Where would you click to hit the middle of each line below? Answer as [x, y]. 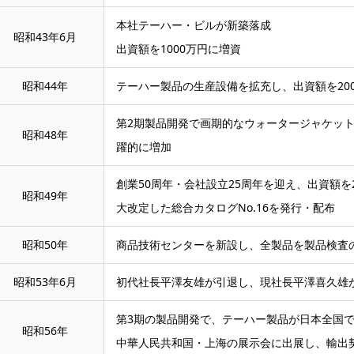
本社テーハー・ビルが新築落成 [194, 25]
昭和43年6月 [45, 37]
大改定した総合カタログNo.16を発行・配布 [226, 207]
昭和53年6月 [45, 282]
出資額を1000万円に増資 [179, 49]
